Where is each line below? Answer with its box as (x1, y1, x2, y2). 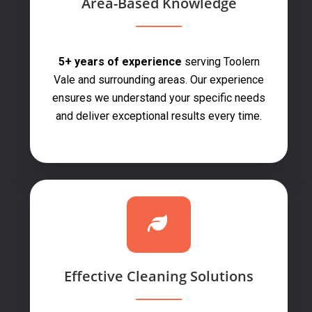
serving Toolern (181, 55, 260, 68)
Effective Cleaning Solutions (64, 267, 253, 286)
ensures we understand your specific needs (52, 91, 265, 104)
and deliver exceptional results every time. (56, 109, 262, 123)
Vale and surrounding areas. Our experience (54, 73, 264, 86)
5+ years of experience (58, 55, 182, 68)
